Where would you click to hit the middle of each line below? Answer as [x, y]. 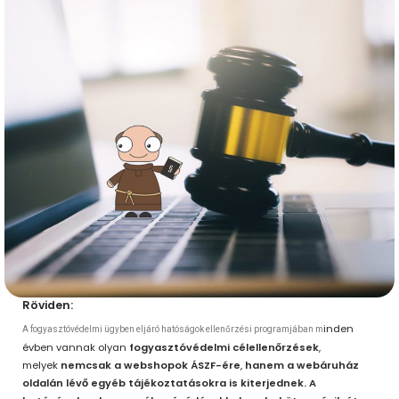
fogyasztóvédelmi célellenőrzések [224, 348]
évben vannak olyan [76, 348]
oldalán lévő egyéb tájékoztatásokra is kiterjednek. [164, 383]
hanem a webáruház [302, 366]
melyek [41, 366]
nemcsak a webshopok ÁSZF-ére [151, 366]
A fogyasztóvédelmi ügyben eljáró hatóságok [113, 330]
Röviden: [48, 305]
